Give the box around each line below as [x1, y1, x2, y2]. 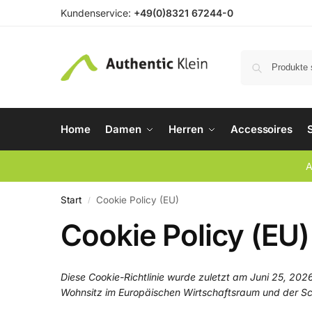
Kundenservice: [61, 7, 131, 19]
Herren [169, 123, 203, 136]
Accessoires [231, 123, 292, 136]
